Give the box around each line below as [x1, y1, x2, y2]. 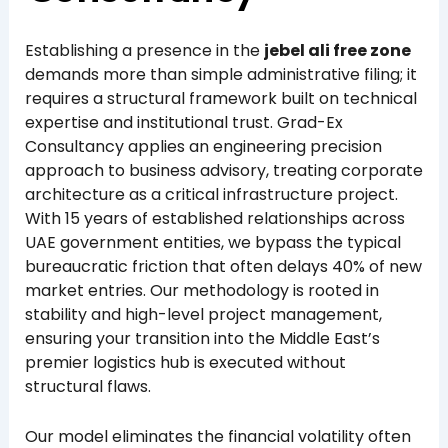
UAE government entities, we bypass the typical [24, 230, 401, 254]
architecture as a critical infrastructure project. [24, 182, 398, 206]
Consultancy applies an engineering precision [24, 134, 382, 158]
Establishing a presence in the [24, 38, 264, 62]
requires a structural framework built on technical [24, 86, 417, 110]
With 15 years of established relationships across [24, 206, 405, 230]
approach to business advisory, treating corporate [24, 158, 423, 182]
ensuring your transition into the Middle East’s [24, 326, 380, 350]
